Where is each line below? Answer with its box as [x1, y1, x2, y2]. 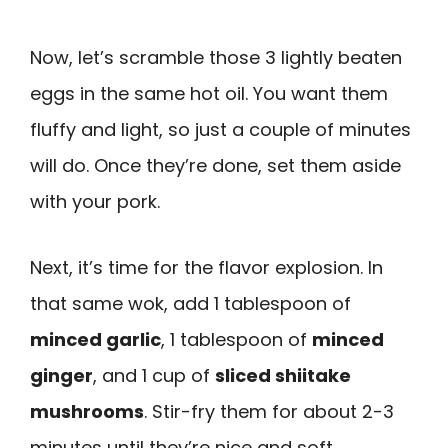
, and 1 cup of [93, 363, 215, 389]
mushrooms [30, 399, 144, 425]
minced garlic [30, 327, 161, 353]
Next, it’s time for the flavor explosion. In [30, 255, 383, 281]
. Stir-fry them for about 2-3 [144, 399, 394, 425]
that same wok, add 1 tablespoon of [30, 291, 351, 317]
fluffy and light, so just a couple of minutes [30, 116, 411, 142]
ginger [30, 363, 93, 389]
